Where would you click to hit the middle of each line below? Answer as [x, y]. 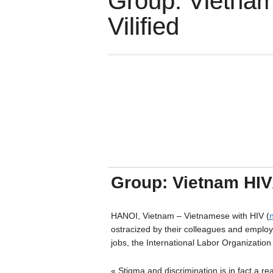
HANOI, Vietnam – [147, 216]
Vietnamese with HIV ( [226, 216]
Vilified [143, 27]
